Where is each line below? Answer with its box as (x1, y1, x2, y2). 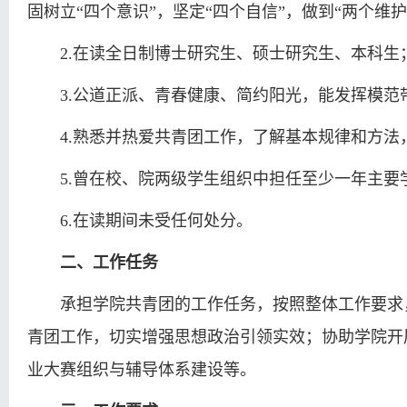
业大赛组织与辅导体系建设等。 (27, 361, 256, 379)
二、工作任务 (60, 253, 158, 272)
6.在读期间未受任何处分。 (60, 212, 253, 230)
